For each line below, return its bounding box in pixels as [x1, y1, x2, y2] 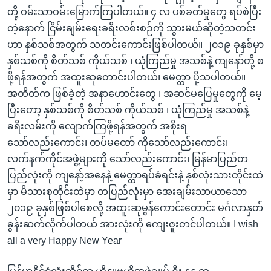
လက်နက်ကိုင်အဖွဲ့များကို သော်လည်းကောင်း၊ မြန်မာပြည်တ [7, 154, 248, 165]
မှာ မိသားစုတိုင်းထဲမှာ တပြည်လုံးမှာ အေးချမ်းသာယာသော [7, 186, 247, 197]
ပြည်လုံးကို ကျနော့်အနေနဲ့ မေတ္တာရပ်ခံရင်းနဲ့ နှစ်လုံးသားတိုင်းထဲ [7, 170, 263, 181]
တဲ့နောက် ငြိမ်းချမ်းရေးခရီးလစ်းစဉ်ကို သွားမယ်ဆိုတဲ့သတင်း [7, 23, 256, 34]
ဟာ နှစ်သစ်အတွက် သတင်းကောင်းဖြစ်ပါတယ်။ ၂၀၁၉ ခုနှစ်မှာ [7, 39, 264, 50]
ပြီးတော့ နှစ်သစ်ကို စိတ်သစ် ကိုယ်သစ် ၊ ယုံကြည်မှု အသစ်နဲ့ [7, 105, 249, 116]
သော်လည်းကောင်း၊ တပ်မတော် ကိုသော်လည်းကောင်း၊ [7, 137, 228, 148]
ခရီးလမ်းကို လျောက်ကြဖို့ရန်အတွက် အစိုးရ [7, 121, 187, 132]
